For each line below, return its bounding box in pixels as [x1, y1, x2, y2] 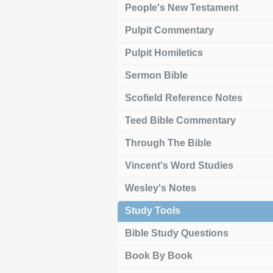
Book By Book [125, 250, 193, 261]
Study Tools [125, 205, 180, 216]
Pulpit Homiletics [125, 47, 203, 58]
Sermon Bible [125, 69, 188, 80]
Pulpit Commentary [125, 24, 214, 35]
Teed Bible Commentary [125, 115, 236, 126]
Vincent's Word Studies [125, 160, 233, 171]
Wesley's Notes [125, 182, 196, 193]
